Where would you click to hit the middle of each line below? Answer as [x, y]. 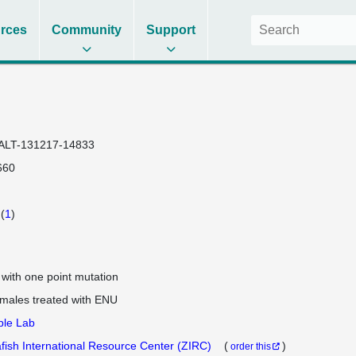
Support [171, 30]
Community [87, 30]
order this [250, 346]
